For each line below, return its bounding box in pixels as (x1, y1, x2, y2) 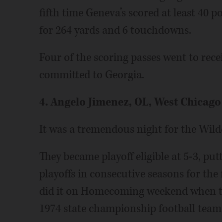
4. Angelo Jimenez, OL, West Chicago (39, 95, 221, 110)
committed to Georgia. (39, 67, 144, 82)
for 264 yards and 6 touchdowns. (39, 23, 191, 38)
